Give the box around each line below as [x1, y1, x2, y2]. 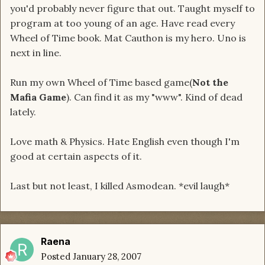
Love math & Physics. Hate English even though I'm [10, 135, 240, 148]
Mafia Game [10, 91, 66, 104]
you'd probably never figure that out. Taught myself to [10, 2, 255, 15]
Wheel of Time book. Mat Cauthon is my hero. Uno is [10, 32, 246, 44]
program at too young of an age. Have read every [10, 17, 235, 30]
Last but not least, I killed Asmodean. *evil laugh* [10, 180, 230, 192]
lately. [10, 106, 36, 118]
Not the [192, 76, 228, 89]
